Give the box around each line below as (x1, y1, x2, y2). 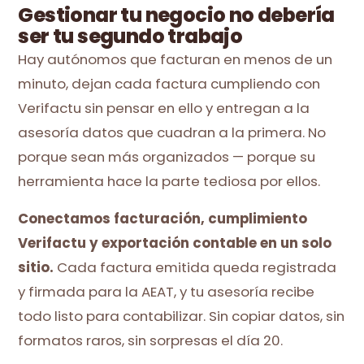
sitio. (18, 257, 54, 277)
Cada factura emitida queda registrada (54, 257, 337, 277)
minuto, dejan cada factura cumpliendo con (18, 73, 321, 93)
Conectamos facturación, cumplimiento (18, 208, 308, 228)
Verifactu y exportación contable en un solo (18, 232, 332, 253)
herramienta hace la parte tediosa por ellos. (18, 171, 321, 191)
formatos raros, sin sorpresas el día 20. (18, 330, 284, 350)
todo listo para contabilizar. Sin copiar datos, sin (18, 305, 345, 326)
